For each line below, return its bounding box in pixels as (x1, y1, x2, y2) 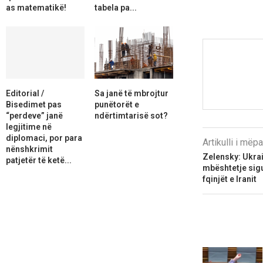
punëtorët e (94, 99, 139, 109)
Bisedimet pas (6, 99, 62, 109)
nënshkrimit (6, 144, 53, 154)
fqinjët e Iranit (202, 174, 257, 184)
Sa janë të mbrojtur (94, 88, 168, 98)
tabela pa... (94, 2, 137, 12)
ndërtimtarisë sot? (94, 110, 168, 120)
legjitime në (6, 122, 52, 131)
